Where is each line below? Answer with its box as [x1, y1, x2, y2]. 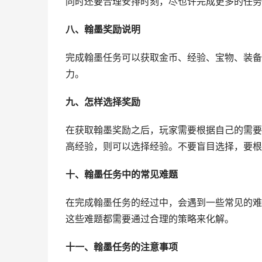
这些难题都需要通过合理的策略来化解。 [65, 213, 234, 225]
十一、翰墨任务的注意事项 [65, 242, 178, 253]
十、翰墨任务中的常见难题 [65, 169, 178, 180]
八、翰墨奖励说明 [65, 24, 140, 35]
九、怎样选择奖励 [65, 96, 140, 108]
